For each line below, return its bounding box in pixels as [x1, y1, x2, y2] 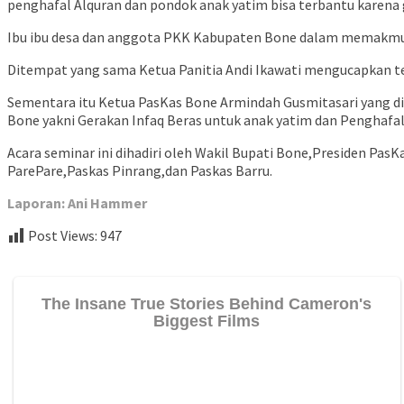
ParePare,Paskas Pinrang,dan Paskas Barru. [7, 161, 272, 180]
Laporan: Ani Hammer [7, 194, 147, 213]
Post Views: [28, 226, 97, 245]
